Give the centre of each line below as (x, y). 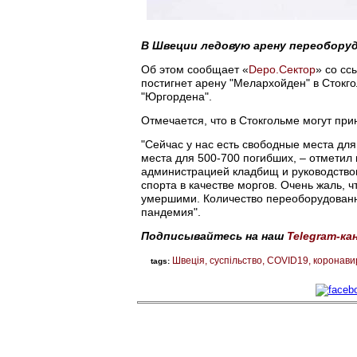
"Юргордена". (177, 96)
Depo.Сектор (282, 69)
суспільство (236, 260)
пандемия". (171, 212)
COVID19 (288, 260)
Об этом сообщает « (195, 69)
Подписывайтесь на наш (212, 235)
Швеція (188, 260)
